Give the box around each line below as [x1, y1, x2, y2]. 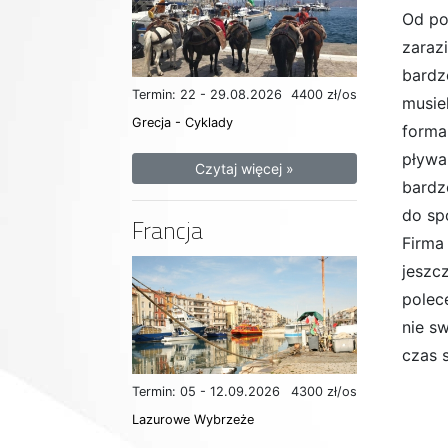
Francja [132, 212, 203, 248]
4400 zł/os [291, 86, 357, 102]
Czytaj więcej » [195, 159, 294, 177]
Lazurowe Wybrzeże [132, 412, 254, 428]
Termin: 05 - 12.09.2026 [132, 384, 280, 400]
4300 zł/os [291, 384, 357, 400]
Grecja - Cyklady [132, 114, 233, 130]
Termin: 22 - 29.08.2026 [132, 86, 282, 102]
